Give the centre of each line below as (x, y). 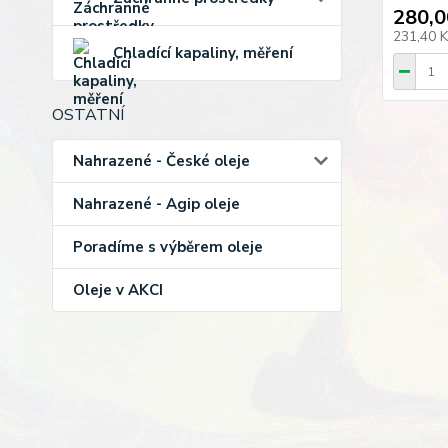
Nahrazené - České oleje (161, 161)
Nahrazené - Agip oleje (156, 204)
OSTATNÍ (88, 115)
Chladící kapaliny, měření (203, 53)
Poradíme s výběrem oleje (168, 247)
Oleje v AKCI (118, 290)
